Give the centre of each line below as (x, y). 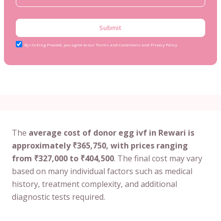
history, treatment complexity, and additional (94, 184)
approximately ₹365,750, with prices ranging (100, 145)
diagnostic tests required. (58, 197)
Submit (110, 27)
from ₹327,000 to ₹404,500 (63, 158)
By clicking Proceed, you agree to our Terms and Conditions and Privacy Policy (101, 45)
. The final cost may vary (158, 158)
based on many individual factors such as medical (102, 171)
